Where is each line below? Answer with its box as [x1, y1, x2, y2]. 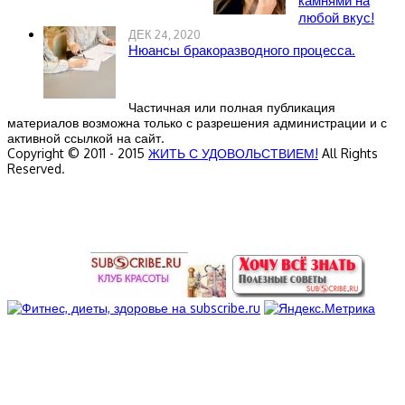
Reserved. [7, 161, 65, 177]
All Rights [318, 146, 378, 162]
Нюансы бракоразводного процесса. [128, 42, 355, 60]
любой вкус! [298, 9, 374, 27]
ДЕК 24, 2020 [128, 27, 201, 42]
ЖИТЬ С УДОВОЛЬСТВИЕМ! [148, 146, 318, 162]
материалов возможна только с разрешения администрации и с [7, 115, 387, 131]
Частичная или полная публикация [128, 99, 335, 116]
